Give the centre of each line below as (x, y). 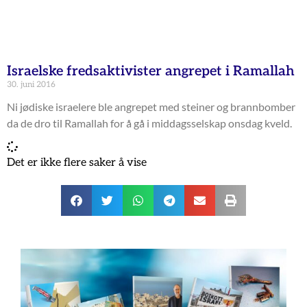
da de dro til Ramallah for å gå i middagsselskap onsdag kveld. (149, 123)
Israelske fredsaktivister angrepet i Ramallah (151, 72)
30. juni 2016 (31, 85)
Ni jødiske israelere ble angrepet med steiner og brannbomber (151, 107)
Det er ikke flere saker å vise (77, 163)
